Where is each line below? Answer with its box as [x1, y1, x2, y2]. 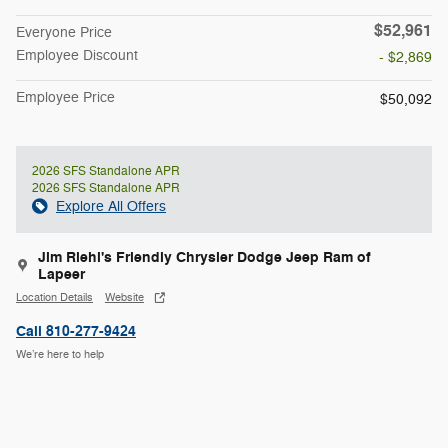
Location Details [16, 290, 93, 304]
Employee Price [16, 89, 115, 107]
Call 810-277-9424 [16, 322, 136, 342]
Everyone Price [16, 24, 112, 42]
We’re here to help [16, 347, 104, 361]
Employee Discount [16, 47, 138, 65]
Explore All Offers [56, 198, 166, 216]
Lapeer [38, 265, 85, 285]
